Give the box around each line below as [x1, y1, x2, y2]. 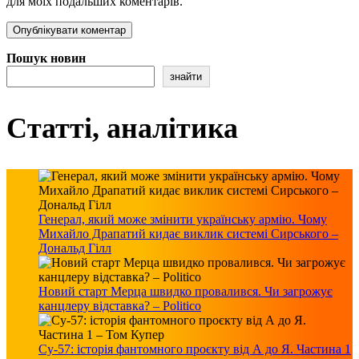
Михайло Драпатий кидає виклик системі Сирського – [38, 226, 338, 240]
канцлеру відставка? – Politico [38, 298, 201, 313]
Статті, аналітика [6, 111, 238, 144]
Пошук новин [6, 50, 86, 65]
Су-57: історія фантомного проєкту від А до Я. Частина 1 [38, 341, 351, 356]
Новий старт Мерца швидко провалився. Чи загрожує [38, 284, 333, 298]
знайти [170, 70, 203, 83]
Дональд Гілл [38, 240, 111, 255]
